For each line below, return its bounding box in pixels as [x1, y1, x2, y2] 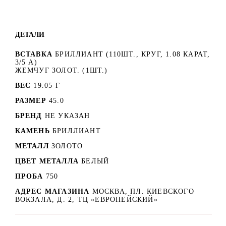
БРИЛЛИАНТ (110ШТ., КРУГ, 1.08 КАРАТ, [55, 50, 210, 58]
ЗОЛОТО [51, 142, 83, 150]
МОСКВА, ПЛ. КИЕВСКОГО [92, 187, 194, 195]
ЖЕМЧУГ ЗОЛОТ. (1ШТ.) [15, 66, 108, 74]
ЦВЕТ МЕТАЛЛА [15, 157, 79, 165]
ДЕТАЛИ [15, 30, 44, 38]
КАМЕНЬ [15, 127, 50, 135]
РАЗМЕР [15, 96, 46, 104]
